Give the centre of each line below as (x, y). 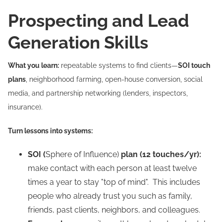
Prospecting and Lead (99, 21)
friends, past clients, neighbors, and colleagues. (114, 210)
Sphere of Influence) (82, 154)
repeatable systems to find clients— (118, 65)
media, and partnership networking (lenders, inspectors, (98, 93)
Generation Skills (78, 42)
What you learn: (33, 65)
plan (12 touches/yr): (160, 154)
